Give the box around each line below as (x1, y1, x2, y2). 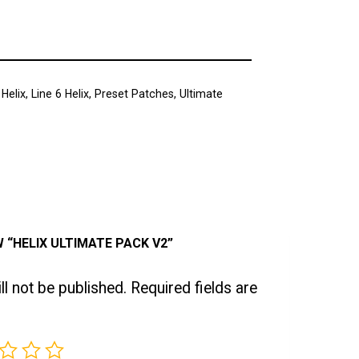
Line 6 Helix (30, 87, 89, 100)
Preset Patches (94, 87, 174, 100)
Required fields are (131, 278, 257, 297)
